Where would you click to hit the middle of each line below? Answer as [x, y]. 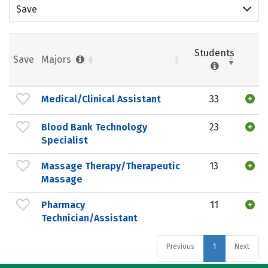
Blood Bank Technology [94, 127]
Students [214, 53]
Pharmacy [63, 205]
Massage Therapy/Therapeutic [111, 166]
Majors [57, 59]
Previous [180, 246]
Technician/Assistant [89, 218]
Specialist [65, 140]
